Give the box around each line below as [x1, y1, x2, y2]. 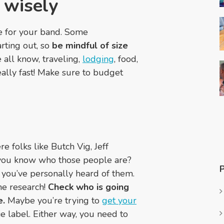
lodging [82, 53, 114, 65]
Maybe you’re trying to [5, 194, 102, 207]
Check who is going [48, 181, 129, 193]
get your [102, 194, 136, 207]
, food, [114, 53, 138, 65]
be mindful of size [52, 39, 128, 52]
